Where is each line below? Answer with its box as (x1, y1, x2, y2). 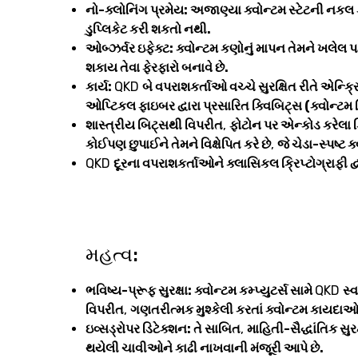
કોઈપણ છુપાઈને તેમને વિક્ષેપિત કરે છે (86, 137, 271, 153)
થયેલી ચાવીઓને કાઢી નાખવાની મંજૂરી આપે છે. (86, 340, 324, 356)
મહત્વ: (86, 244, 138, 267)
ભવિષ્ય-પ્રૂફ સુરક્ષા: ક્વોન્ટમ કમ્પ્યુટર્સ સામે (86, 283, 315, 299)
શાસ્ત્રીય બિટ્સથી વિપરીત (86, 117, 223, 133)
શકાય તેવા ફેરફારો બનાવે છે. (86, 60, 229, 76)
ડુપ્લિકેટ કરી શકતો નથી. (86, 22, 211, 38)
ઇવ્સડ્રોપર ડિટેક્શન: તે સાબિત (86, 321, 241, 337)
